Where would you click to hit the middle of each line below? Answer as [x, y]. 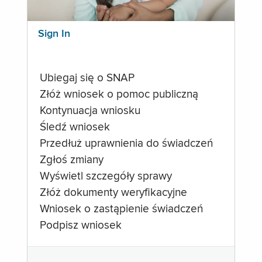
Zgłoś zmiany [71, 160]
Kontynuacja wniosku [90, 111]
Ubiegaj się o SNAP [87, 78]
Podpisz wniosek [80, 225]
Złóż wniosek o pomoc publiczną [119, 94]
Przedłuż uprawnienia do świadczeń [126, 144]
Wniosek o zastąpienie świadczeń [121, 209]
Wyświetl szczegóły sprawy [106, 176]
